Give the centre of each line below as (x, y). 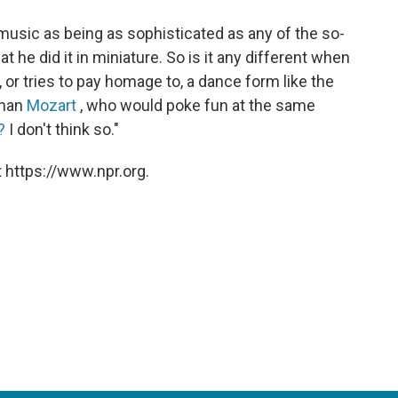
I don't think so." (62, 129)
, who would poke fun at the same (198, 105)
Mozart (53, 105)
